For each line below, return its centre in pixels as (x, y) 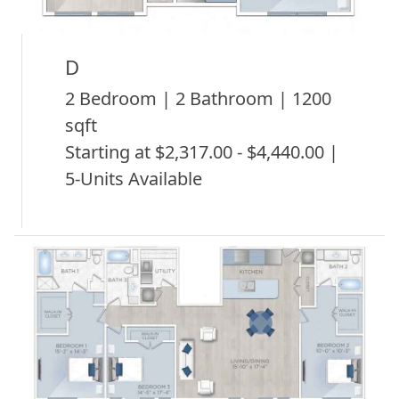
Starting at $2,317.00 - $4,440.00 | (202, 151)
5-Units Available (134, 178)
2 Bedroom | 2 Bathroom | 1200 (198, 98)
